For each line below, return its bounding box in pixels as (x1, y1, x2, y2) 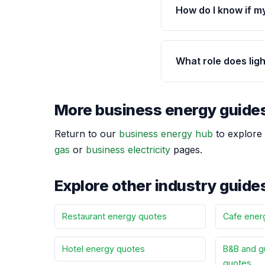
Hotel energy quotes (62, 244, 145, 254)
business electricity (86, 143, 170, 156)
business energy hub (119, 127, 213, 140)
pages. (170, 143, 202, 156)
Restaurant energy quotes (62, 211, 167, 221)
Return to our (54, 127, 119, 140)
